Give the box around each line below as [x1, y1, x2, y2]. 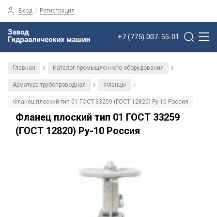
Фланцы [103, 81, 126, 88]
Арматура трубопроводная [13, 81, 86, 88]
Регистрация [40, 7, 75, 14]
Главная [13, 64, 35, 71]
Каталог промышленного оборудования [53, 64, 164, 71]
